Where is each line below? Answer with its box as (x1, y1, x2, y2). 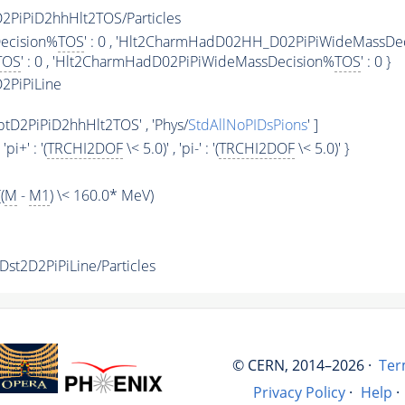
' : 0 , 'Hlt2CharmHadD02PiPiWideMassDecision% (20, 52, 334, 72)
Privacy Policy (253, 381, 346, 402)
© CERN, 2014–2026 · (231, 355, 372, 376)
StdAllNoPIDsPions (187, 115, 307, 136)
